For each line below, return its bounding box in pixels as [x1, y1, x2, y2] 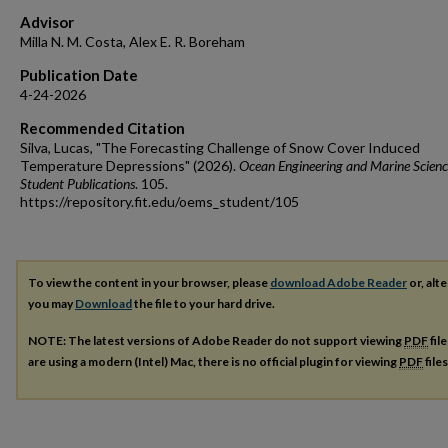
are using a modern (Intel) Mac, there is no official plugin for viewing [28, 354, 399, 370]
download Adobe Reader [270, 275, 407, 291]
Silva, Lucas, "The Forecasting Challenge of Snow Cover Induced [20, 139, 420, 157]
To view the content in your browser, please [28, 275, 270, 291]
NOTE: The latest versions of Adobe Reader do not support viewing [28, 333, 404, 349]
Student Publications [20, 175, 135, 193]
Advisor [20, 13, 74, 32]
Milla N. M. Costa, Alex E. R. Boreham [20, 33, 245, 51]
